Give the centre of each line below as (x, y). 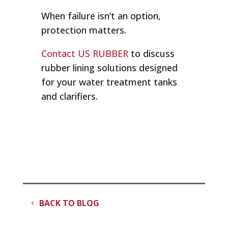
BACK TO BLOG (69, 203)
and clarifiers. (69, 96)
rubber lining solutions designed (109, 67)
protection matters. (83, 30)
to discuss (151, 53)
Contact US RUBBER (84, 53)
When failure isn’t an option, (101, 16)
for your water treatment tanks (109, 82)
